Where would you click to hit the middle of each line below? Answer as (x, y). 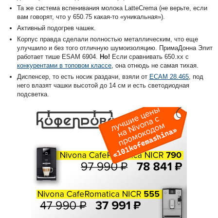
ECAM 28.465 (169, 76)
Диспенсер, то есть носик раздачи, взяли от (83, 76)
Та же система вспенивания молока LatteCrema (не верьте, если (112, 8)
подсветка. (33, 94)
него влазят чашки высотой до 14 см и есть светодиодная (103, 85)
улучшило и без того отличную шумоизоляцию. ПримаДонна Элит (115, 48)
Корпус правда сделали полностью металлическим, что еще (108, 39)
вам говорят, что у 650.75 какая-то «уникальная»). (91, 17)
